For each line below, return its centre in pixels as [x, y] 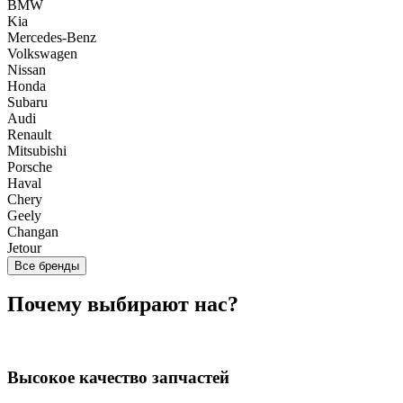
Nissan [27, 69]
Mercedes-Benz [52, 37]
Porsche [30, 166]
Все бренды [47, 265]
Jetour [24, 247]
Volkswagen [42, 53]
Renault [29, 134]
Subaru [27, 102]
